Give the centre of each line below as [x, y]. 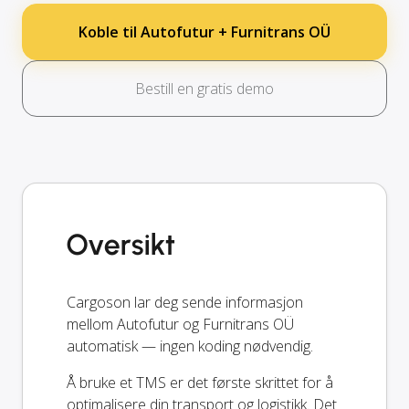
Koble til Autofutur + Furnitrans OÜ [204, 31]
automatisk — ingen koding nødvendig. [190, 346]
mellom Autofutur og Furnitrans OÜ [180, 324]
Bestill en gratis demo [204, 88]
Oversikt [121, 244]
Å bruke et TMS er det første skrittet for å [200, 382]
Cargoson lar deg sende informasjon [185, 302]
